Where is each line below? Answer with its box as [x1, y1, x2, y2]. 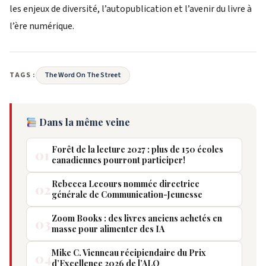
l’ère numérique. [9, 20, 74, 33]
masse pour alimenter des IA [52, 223, 164, 235]
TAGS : [9, 70, 36, 81]
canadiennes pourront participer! [52, 154, 185, 166]
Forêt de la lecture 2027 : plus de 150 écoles [52, 144, 223, 156]
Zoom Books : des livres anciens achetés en [52, 213, 222, 224]
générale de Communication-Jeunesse [52, 189, 202, 201]
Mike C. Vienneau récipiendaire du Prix [52, 247, 206, 259]
